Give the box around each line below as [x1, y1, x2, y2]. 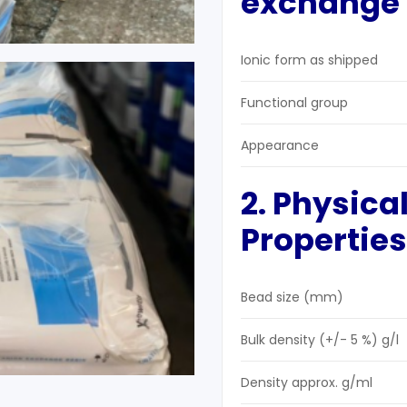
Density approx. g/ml [241, 373, 372, 392]
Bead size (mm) [241, 288, 343, 307]
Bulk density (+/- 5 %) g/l [241, 331, 399, 350]
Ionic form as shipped [241, 51, 378, 70]
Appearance [241, 136, 319, 155]
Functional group [241, 94, 348, 113]
